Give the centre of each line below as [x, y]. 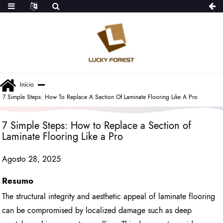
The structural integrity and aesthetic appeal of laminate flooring [109, 197]
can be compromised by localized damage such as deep [97, 211]
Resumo [18, 180]
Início [27, 85]
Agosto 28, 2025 [32, 159]
